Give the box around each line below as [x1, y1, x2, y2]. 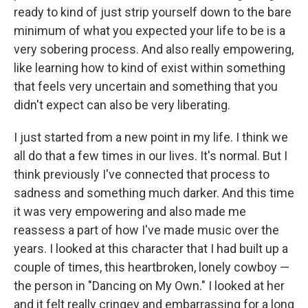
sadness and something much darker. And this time [14, 185, 294, 200]
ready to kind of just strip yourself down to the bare [14, 4, 291, 19]
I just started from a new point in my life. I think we [14, 129, 288, 144]
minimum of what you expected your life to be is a [14, 23, 285, 38]
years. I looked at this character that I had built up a [14, 241, 288, 256]
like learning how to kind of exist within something [14, 60, 285, 75]
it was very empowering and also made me [14, 203, 246, 219]
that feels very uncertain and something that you [14, 78, 278, 93]
